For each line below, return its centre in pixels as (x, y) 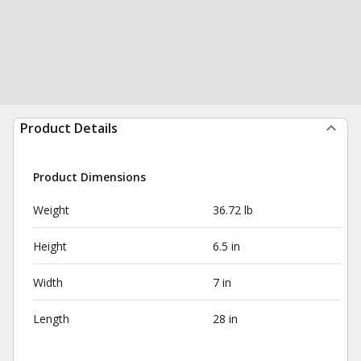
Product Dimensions (89, 177)
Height (50, 246)
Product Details (69, 128)
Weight (51, 210)
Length (51, 319)
